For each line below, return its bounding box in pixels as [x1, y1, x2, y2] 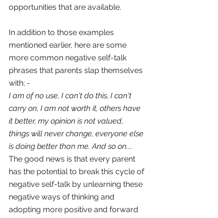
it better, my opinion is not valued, [9, 116, 125, 126]
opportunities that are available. [9, 2, 121, 12]
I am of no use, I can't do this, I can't [9, 91, 133, 101]
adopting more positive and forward [9, 205, 140, 215]
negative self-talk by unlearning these [9, 180, 145, 189]
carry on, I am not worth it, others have [9, 104, 143, 113]
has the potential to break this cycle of [9, 167, 146, 177]
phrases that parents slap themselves [9, 66, 145, 75]
